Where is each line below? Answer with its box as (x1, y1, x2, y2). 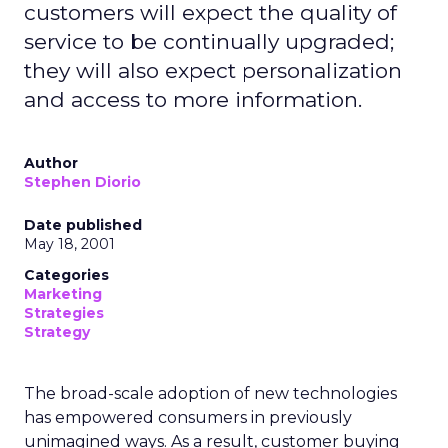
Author (24, 154, 78, 172)
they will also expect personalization (24, 58, 402, 83)
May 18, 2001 (24, 235, 115, 253)
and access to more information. (24, 87, 362, 112)
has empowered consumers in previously (24, 408, 352, 427)
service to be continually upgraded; (24, 29, 394, 54)
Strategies (24, 304, 104, 322)
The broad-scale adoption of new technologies (24, 384, 397, 403)
